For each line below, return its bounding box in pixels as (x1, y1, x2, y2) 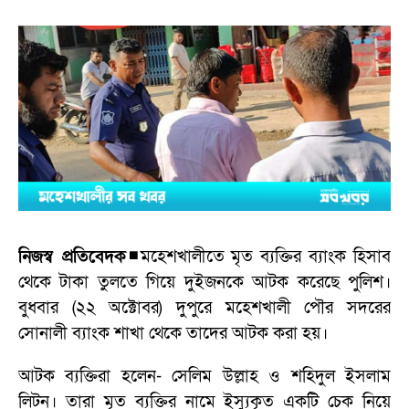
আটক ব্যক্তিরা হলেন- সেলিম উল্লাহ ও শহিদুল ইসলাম (18, 365, 391, 389)
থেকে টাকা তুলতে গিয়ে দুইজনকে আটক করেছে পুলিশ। (18, 271, 391, 295)
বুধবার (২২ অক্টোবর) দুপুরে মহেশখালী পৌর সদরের (18, 297, 391, 320)
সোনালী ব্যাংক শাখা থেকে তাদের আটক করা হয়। (18, 322, 328, 346)
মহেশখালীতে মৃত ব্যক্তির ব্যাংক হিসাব (140, 246, 392, 269)
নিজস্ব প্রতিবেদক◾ (18, 246, 141, 269)
